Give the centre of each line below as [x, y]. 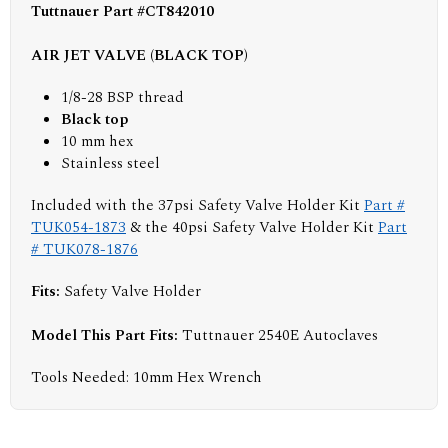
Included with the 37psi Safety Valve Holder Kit [197, 205]
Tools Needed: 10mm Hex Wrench [146, 377]
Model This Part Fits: [106, 335]
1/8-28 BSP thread [122, 97]
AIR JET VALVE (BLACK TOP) [139, 55]
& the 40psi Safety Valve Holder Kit [252, 227]
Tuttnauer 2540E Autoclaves [280, 335]
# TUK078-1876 [84, 249]
